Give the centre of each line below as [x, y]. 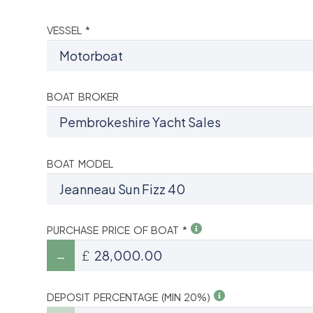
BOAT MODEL [80, 163]
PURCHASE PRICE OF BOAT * [119, 230]
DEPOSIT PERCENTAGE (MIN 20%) [130, 297]
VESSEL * [68, 30]
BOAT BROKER [83, 97]
